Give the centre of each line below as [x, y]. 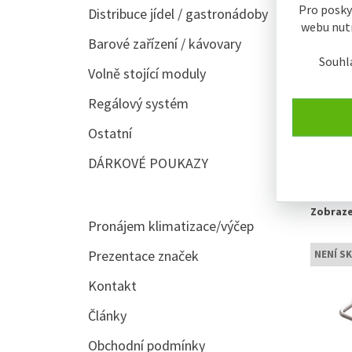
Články [107, 315]
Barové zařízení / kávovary [165, 44]
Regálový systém [138, 103]
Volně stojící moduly [147, 73]
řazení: [328, 137]
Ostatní [110, 133]
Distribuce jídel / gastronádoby [178, 14]
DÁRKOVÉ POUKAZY [148, 163]
